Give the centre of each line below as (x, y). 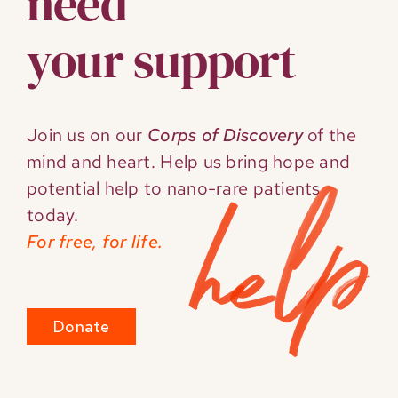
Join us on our (87, 135)
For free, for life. (95, 241)
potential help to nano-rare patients (173, 188)
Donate (81, 326)
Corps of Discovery (228, 135)
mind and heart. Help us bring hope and (188, 161)
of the (332, 135)
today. (52, 215)
